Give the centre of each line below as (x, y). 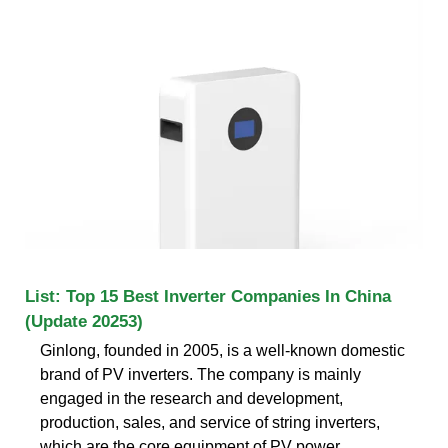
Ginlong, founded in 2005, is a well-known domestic (222, 350)
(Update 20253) (84, 321)
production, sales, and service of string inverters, (210, 422)
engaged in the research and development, (191, 398)
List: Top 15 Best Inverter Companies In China (208, 296)
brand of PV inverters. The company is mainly (200, 374)
